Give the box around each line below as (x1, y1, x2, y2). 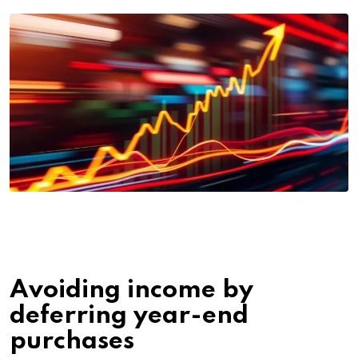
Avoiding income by (10, 277, 253, 303)
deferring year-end (10, 303, 249, 328)
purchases (10, 328, 134, 354)
